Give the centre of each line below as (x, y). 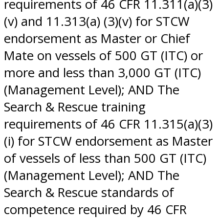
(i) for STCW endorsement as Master (108, 141)
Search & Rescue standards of (89, 192)
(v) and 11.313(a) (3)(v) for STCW (97, 21)
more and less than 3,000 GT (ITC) (102, 72)
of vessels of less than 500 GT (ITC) (105, 158)
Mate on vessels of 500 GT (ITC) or (103, 55)
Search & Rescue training (75, 107)
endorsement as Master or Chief (97, 38)
